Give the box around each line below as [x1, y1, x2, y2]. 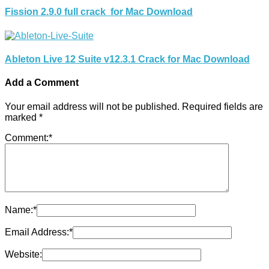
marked [5, 112, 39, 122]
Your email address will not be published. [5, 101, 180, 112]
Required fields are [182, 101, 263, 112]
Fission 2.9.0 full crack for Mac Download [5, 7, 193, 17]
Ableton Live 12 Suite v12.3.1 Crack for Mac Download [5, 54, 250, 65]
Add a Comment [5, 77, 79, 88]
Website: [5, 249, 42, 259]
